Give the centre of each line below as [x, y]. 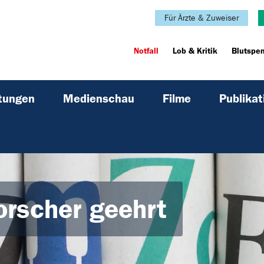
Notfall [146, 51]
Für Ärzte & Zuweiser [202, 18]
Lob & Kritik [195, 51]
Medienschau [99, 99]
